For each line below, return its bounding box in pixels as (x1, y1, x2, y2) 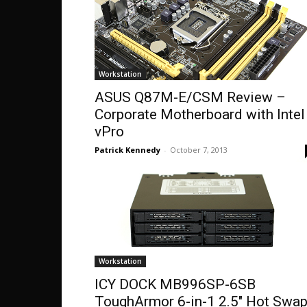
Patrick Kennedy (95, 145, 160, 155)
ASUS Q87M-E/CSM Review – (95, 89, 286, 106)
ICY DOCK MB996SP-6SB (95, 276, 256, 293)
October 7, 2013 (170, 145, 228, 155)
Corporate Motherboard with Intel (95, 106, 305, 123)
